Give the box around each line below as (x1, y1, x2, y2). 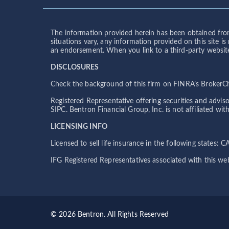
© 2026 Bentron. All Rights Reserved (51, 211, 169, 219)
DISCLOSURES (51, 63, 99, 71)
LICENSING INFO (51, 123, 107, 130)
